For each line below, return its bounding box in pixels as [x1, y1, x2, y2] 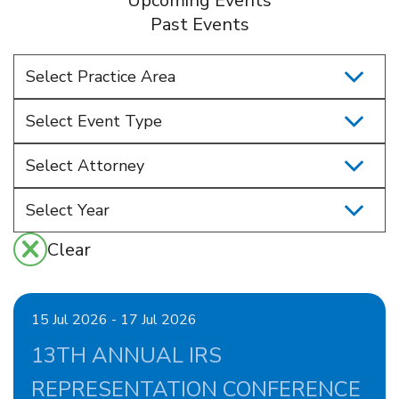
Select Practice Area [26, 66, 175, 87]
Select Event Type [26, 110, 162, 132]
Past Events [150, 12, 249, 37]
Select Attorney [26, 155, 144, 176]
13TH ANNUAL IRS [31, 341, 222, 370]
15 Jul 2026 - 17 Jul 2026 [31, 310, 197, 330]
